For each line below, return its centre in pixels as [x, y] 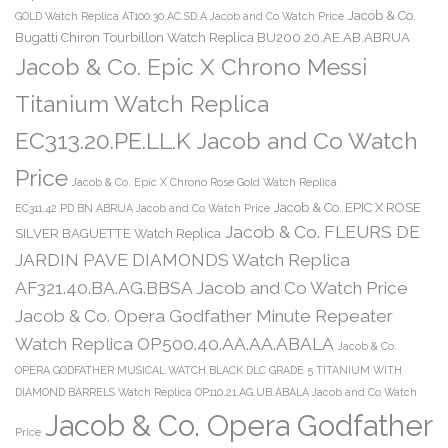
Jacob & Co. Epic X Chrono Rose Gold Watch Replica [204, 181]
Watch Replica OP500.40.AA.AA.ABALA [174, 343]
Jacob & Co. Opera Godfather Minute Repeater [204, 315]
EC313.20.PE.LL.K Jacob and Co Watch [216, 140]
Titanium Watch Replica [142, 103]
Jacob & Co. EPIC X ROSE [347, 207]
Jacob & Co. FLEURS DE [322, 231]
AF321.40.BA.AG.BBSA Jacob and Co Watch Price [211, 287]
